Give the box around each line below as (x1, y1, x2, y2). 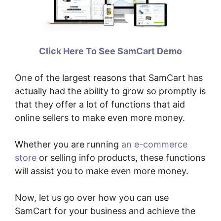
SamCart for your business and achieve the (15, 206, 195, 217)
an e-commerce (121, 139, 187, 150)
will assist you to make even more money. (15, 166, 188, 177)
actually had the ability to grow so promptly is (15, 86, 206, 97)
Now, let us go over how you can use (15, 192, 169, 203)
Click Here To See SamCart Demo (39, 46, 182, 57)
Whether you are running (15, 139, 121, 150)
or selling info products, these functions (37, 152, 205, 163)
